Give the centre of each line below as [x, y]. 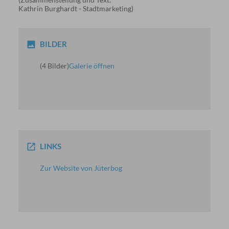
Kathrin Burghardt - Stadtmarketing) [76, 8]
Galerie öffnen [91, 66]
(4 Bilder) [54, 66]
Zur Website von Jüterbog [81, 168]
